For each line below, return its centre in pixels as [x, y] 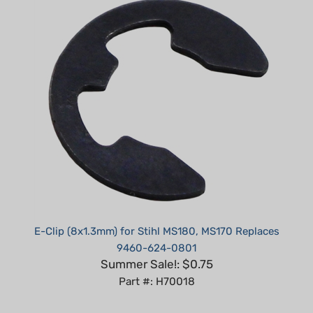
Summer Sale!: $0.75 [156, 243]
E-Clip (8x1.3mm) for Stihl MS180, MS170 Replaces [156, 211]
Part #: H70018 [156, 261]
